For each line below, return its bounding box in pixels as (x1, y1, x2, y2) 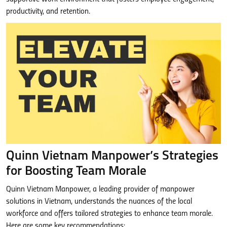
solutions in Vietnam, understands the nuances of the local (6, 197, 192, 206)
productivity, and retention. (6, 8, 90, 16)
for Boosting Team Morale (6, 165, 146, 178)
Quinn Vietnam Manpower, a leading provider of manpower (6, 185, 195, 194)
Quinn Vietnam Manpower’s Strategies (6, 149, 218, 163)
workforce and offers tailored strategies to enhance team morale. (6, 209, 213, 218)
